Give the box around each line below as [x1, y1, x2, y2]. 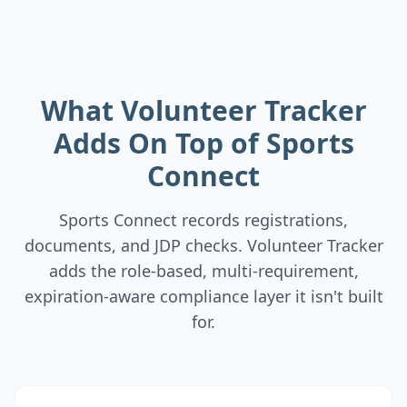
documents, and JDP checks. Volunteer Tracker [24, 234, 383, 256]
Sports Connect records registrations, [59, 209, 348, 231]
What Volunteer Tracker [40, 92, 367, 129]
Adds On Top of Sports [53, 124, 354, 162]
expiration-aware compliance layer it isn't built [24, 285, 383, 307]
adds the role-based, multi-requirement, [48, 260, 359, 282]
